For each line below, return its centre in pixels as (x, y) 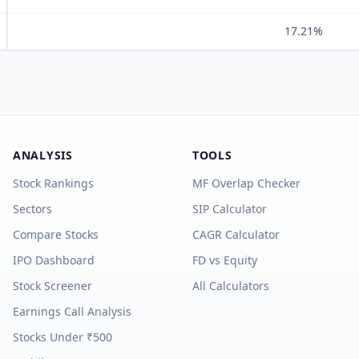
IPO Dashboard (54, 260)
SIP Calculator (230, 209)
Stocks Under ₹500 (63, 337)
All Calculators (231, 286)
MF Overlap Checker (246, 183)
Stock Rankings (53, 183)
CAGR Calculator (236, 234)
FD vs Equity (225, 260)
